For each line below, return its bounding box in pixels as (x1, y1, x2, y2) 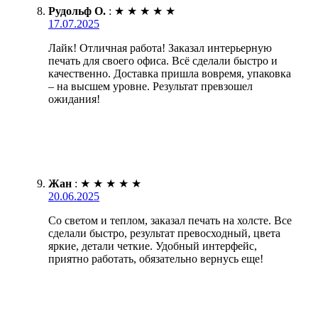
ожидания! (48, 93, 100, 106)
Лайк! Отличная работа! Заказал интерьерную (48, 42, 272, 55)
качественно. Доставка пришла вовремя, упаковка (48, 67, 291, 80)
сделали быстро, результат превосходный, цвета (48, 227, 280, 240)
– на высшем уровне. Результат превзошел (48, 80, 253, 93)
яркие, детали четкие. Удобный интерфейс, (48, 240, 257, 253)
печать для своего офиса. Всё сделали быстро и (48, 55, 278, 67)
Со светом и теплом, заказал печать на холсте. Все (48, 214, 292, 227)
